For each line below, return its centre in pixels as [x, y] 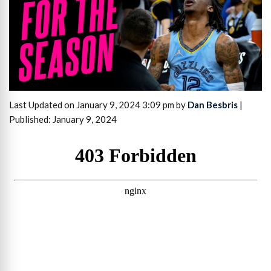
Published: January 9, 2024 [63, 119]
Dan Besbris [213, 105]
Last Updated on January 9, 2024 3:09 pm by [98, 105]
